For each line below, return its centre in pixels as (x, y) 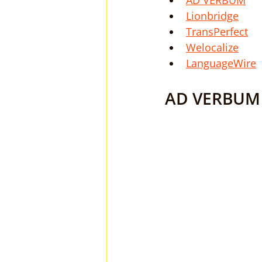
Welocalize (212, 47)
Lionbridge (212, 16)
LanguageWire (221, 63)
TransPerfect (217, 32)
